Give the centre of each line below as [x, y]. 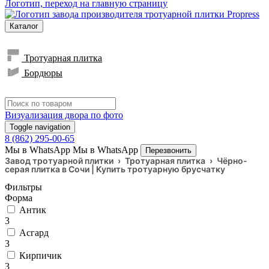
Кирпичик [41, 256]
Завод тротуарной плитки [59, 161]
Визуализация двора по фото [64, 115]
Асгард [34, 233]
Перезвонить [168, 151]
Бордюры [42, 73]
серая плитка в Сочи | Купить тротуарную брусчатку [115, 169]
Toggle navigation [40, 127]
